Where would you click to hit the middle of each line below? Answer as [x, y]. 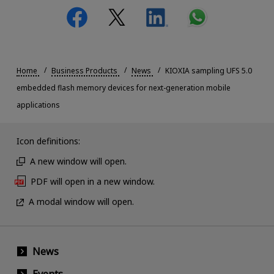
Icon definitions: [48, 141]
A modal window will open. [81, 202]
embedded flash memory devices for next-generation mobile [123, 87]
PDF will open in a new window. [92, 182]
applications [38, 105]
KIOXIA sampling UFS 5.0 [208, 70]
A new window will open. [78, 161]
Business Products [84, 70]
